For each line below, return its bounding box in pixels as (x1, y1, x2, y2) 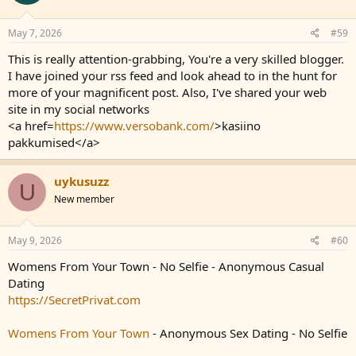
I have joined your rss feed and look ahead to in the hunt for (8, 68, 337, 83)
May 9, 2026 (8, 233, 62, 247)
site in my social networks (8, 101, 149, 117)
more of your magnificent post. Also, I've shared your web (8, 84, 327, 100)
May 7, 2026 (8, 26, 62, 40)
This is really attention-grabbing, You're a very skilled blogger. (8, 51, 344, 67)
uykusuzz (54, 173, 109, 189)
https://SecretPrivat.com (8, 291, 141, 308)
